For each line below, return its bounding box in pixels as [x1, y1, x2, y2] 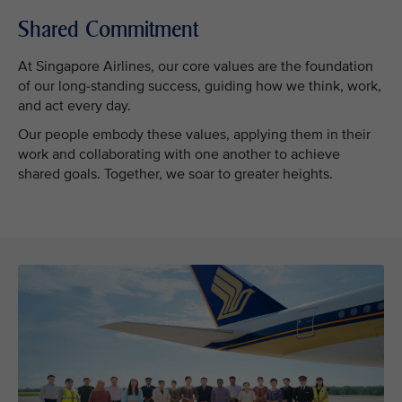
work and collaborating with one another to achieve [18, 145, 340, 163]
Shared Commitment [18, 16, 198, 42]
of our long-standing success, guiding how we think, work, [18, 77, 381, 95]
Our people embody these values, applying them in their [18, 126, 371, 144]
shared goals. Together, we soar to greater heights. [18, 165, 333, 183]
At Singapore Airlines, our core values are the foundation [18, 57, 373, 75]
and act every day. [18, 97, 131, 115]
